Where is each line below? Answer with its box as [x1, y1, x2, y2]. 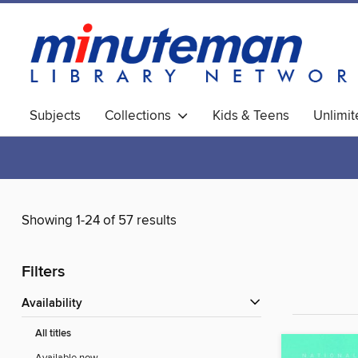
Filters [22, 262, 65, 283]
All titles [35, 327, 71, 341]
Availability [30, 296, 82, 312]
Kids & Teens [213, 107, 289, 125]
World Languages [30, 133, 134, 150]
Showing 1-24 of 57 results [22, 212, 177, 230]
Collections [105, 107, 177, 125]
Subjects [30, 107, 81, 125]
